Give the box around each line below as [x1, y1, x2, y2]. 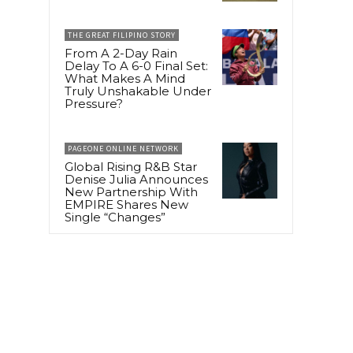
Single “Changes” [65, 210, 165, 225]
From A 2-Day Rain [65, 46, 177, 61]
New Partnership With [65, 184, 198, 200]
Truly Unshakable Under [65, 84, 211, 99]
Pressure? [65, 96, 123, 112]
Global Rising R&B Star [65, 159, 197, 175]
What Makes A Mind [65, 71, 185, 87]
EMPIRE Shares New [65, 197, 188, 213]
